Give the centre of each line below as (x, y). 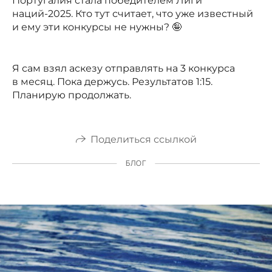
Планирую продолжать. (72, 95)
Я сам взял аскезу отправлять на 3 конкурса (124, 68)
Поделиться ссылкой (143, 139)
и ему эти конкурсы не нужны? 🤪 (97, 27)
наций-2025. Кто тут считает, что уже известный (133, 13)
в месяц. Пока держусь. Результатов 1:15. (112, 81)
